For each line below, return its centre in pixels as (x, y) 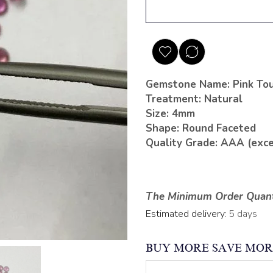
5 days (243, 214)
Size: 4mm (170, 113)
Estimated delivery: (186, 214)
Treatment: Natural (194, 99)
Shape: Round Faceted (201, 128)
